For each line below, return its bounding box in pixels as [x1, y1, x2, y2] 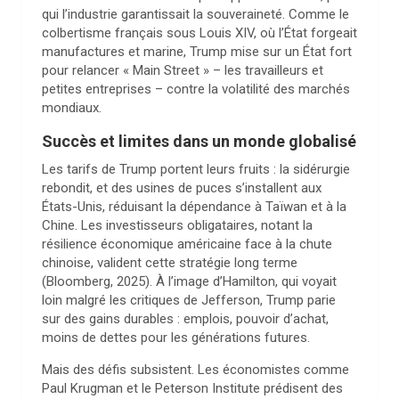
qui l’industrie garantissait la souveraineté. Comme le [42, 6, 349, 22]
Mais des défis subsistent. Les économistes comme [42, 362, 349, 378]
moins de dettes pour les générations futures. [42, 330, 310, 346]
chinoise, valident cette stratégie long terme [42, 255, 297, 271]
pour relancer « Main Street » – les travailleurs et [42, 62, 323, 78]
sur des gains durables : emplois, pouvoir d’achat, [42, 311, 329, 327]
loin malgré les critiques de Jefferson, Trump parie [42, 292, 336, 308]
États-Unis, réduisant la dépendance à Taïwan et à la [42, 199, 346, 215]
